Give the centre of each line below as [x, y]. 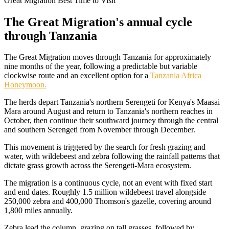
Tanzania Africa [176, 76]
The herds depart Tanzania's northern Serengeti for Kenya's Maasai [112, 102]
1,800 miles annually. [38, 211]
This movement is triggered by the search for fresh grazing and [105, 147]
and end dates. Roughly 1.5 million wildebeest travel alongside [105, 192]
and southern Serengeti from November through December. [100, 130]
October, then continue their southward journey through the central [111, 121]
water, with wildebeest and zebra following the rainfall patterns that [112, 156]
